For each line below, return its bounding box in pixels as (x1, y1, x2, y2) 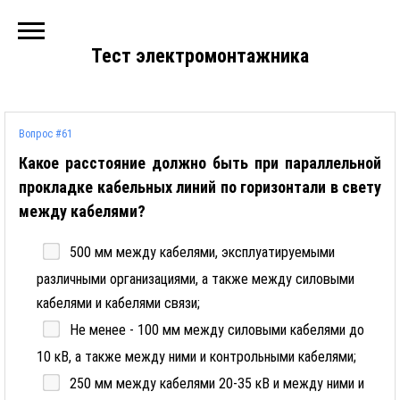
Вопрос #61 (19, 128, 72, 140)
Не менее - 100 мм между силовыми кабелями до (70, 321, 364, 338)
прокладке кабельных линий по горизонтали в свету (19, 178, 381, 196)
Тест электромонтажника (91, 45, 309, 67)
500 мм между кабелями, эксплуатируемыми (70, 244, 335, 261)
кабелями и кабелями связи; (37, 295, 200, 312)
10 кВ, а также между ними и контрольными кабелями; (37, 348, 356, 365)
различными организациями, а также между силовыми (37, 271, 354, 287)
